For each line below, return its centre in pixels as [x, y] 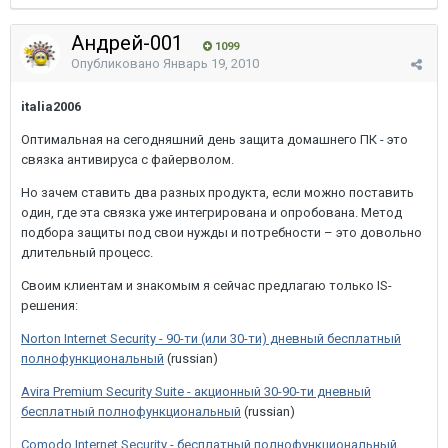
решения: [49, 305]
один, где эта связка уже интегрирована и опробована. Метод [211, 212]
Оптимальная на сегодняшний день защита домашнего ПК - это [214, 139]
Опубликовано [117, 63]
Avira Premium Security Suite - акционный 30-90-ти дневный [196, 391]
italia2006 [51, 106]
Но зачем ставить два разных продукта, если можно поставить [217, 192]
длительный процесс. [87, 252]
